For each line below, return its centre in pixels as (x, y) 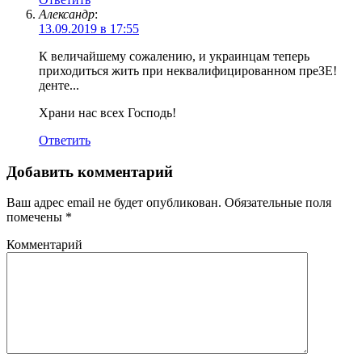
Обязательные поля (276, 203)
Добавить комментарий (90, 171)
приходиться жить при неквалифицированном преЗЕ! (188, 70)
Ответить (65, 140)
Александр (67, 14)
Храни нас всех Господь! (107, 112)
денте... (59, 85)
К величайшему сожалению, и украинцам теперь (174, 56)
